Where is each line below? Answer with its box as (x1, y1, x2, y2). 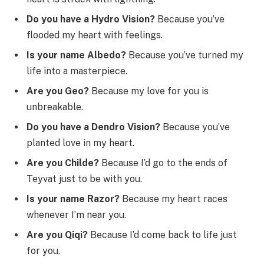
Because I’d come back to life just (88, 229, 237, 240)
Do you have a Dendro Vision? (27, 121, 160, 133)
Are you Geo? (27, 85, 89, 97)
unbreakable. (27, 101, 83, 113)
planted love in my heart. (27, 137, 134, 148)
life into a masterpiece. (27, 65, 127, 77)
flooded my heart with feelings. (27, 29, 163, 41)
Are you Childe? (27, 157, 99, 169)
